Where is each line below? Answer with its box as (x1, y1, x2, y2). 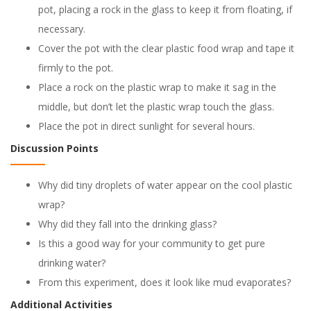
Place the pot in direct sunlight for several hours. (38, 119, 255, 133)
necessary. (38, 22, 85, 35)
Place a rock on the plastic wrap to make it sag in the (38, 81, 276, 94)
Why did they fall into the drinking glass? (38, 217, 217, 230)
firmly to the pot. (38, 61, 113, 74)
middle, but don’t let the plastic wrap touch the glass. (38, 100, 274, 113)
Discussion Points (10, 142, 99, 155)
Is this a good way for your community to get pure (38, 237, 265, 250)
